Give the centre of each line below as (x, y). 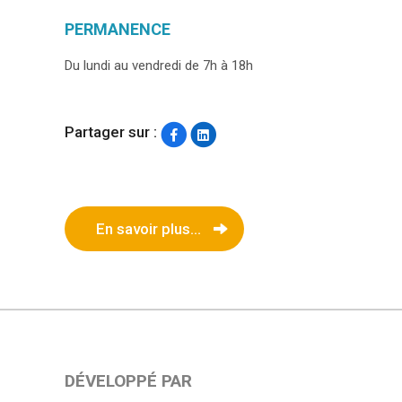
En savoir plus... (148, 229)
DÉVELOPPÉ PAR (128, 381)
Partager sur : (111, 132)
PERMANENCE (118, 29)
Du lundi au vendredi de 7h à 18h (159, 65)
